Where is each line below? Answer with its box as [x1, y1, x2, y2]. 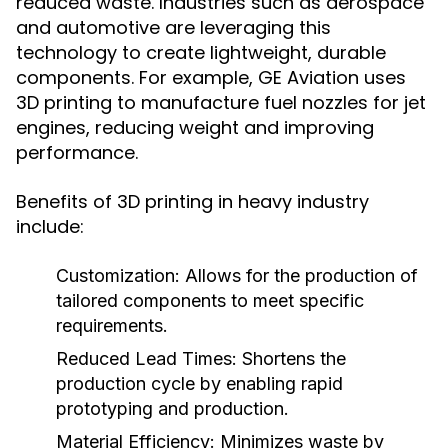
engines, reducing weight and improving [16, 115, 374, 140]
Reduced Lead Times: [56, 348, 237, 369]
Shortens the [237, 348, 346, 369]
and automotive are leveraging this [16, 15, 331, 40]
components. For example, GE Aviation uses [16, 65, 406, 90]
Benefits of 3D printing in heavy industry [16, 189, 369, 214]
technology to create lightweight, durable [16, 40, 386, 65]
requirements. [56, 315, 168, 336]
